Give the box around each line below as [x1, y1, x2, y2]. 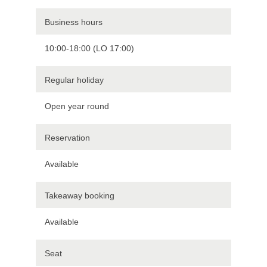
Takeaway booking [45, 190, 114, 200]
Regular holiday [45, 74, 104, 85]
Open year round [45, 101, 109, 111]
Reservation [45, 132, 90, 142]
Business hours [45, 17, 103, 27]
